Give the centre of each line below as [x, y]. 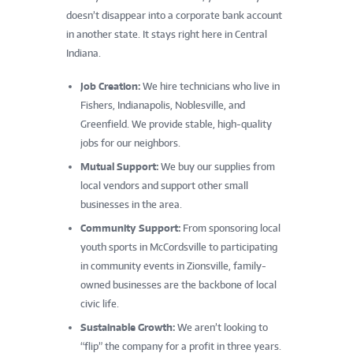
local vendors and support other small [164, 185]
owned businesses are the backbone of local [178, 284]
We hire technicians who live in [210, 86]
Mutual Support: [119, 166]
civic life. [100, 303]
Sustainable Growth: [128, 327]
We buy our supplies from [217, 166]
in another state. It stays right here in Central [167, 34]
